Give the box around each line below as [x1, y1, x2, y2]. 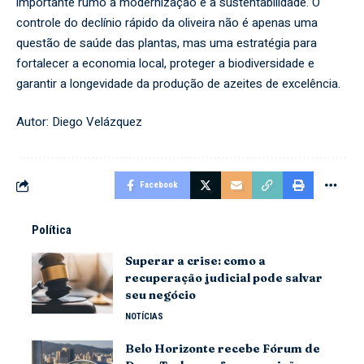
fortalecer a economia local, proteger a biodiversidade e [16, 54, 314, 72]
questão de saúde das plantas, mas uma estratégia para [16, 33, 317, 52]
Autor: [16, 113, 52, 131]
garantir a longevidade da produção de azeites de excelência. [16, 74, 340, 93]
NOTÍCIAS [125, 311, 163, 322]
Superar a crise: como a [125, 253, 266, 268]
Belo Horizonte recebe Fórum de [125, 341, 320, 356]
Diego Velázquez [52, 113, 142, 131]
